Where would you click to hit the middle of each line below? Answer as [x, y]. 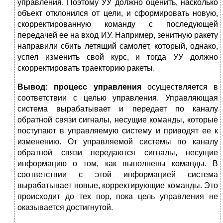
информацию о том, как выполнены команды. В [118, 164]
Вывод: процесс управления [79, 87]
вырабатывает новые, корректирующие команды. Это [118, 186]
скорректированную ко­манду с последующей [118, 24]
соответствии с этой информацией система [118, 175]
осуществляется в [179, 87]
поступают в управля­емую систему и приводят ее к [118, 131]
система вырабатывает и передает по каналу [118, 109]
